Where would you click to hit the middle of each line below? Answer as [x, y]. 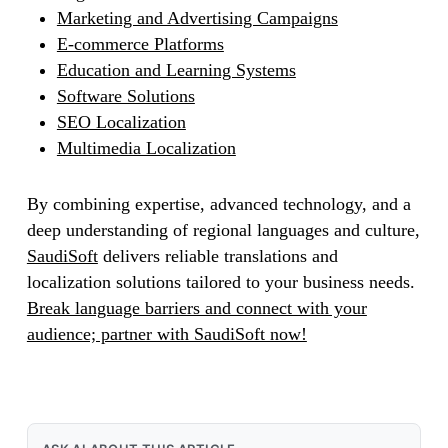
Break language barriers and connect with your [196, 308]
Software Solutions [125, 96]
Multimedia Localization [146, 148]
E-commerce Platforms [140, 44]
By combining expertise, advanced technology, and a [218, 204]
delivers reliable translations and [217, 256]
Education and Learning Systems [176, 70]
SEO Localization [121, 122]
